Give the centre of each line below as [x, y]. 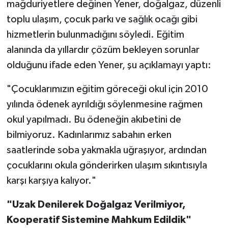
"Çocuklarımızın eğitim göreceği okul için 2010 [107, 89]
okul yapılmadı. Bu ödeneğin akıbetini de [94, 119]
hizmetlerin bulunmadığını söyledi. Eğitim [95, 34]
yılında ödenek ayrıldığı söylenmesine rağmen [104, 104]
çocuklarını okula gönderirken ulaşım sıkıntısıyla [107, 165]
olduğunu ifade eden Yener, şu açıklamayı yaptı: [109, 65]
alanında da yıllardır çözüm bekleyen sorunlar [103, 50]
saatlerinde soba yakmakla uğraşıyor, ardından [106, 150]
